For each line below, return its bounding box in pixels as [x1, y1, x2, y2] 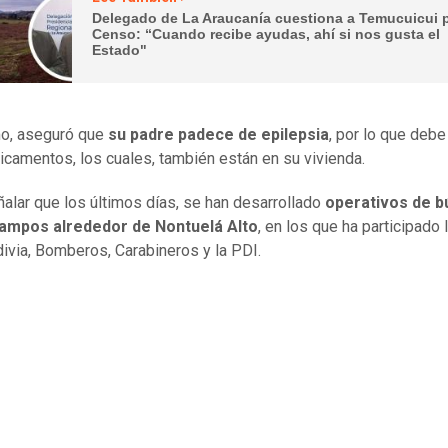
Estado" [92, 41, 148, 58]
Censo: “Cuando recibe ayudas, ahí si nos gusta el [92, 25, 441, 42]
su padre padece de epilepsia [108, 125, 329, 145]
